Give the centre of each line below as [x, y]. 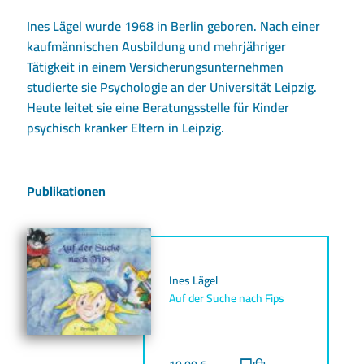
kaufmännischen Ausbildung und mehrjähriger [157, 47]
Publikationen [67, 191]
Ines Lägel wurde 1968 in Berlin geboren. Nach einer [174, 26]
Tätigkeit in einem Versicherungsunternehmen [156, 67]
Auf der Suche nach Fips [226, 299]
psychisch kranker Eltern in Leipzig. [126, 128]
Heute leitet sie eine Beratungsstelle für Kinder [158, 108]
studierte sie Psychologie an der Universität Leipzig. [172, 87]
